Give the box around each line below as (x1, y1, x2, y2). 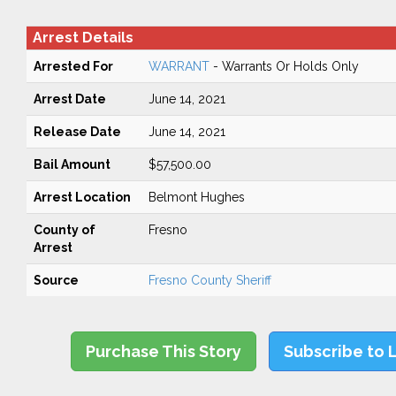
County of (33, 223, 95, 237)
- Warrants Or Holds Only (209, 59, 359, 73)
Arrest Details (32, 29, 133, 46)
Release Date (33, 125, 121, 139)
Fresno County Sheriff (148, 273, 271, 287)
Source (33, 273, 79, 287)
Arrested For (33, 59, 113, 73)
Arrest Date (33, 92, 106, 106)
